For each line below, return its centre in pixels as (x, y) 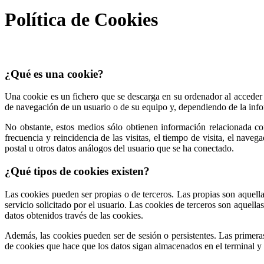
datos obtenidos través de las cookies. (74, 215)
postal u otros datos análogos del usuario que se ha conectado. (119, 148)
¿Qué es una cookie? (54, 74)
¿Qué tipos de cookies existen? (77, 171)
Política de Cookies (81, 20)
